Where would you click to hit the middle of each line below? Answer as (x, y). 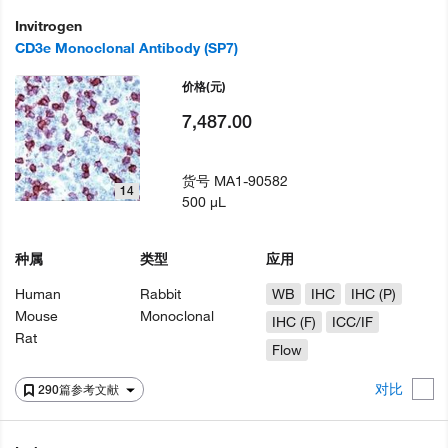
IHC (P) (373, 294)
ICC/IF (352, 322)
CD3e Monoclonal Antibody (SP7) (126, 48)
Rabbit (161, 294)
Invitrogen (48, 26)
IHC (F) (293, 322)
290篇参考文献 (80, 389)
